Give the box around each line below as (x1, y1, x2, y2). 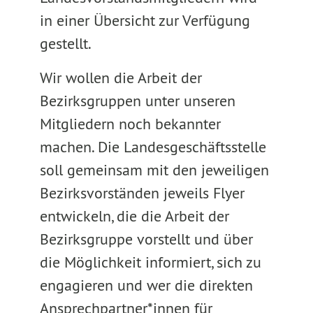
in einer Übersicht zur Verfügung (39, 10, 250, 30)
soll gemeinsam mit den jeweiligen (39, 160, 269, 180)
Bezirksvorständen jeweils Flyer (39, 183, 245, 203)
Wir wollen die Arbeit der (39, 68, 202, 87)
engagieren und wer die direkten (39, 275, 253, 295)
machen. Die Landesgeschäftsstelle (39, 137, 266, 156)
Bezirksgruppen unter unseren (39, 91, 235, 110)
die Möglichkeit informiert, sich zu (39, 252, 261, 272)
